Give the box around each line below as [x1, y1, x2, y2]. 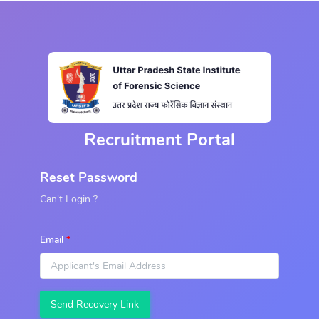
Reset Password [40, 169, 137, 186]
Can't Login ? [40, 192, 98, 206]
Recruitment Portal [84, 128, 235, 151]
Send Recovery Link [51, 297, 140, 311]
